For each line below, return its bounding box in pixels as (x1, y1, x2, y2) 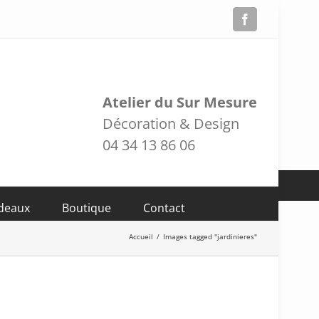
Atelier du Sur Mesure (103, 92, 257, 112)
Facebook (250, 13, 294, 24)
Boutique (62, 199, 111, 216)
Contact (143, 199, 185, 216)
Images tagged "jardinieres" (163, 231, 257, 241)
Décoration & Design (103, 113, 239, 133)
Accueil (129, 231, 153, 241)
